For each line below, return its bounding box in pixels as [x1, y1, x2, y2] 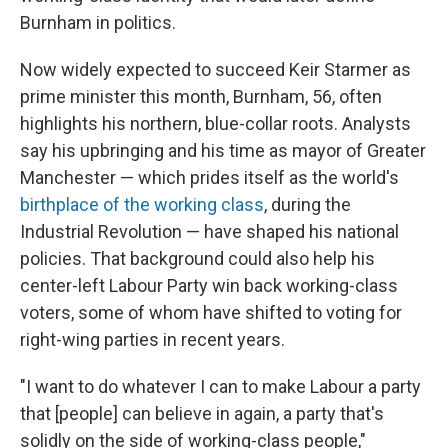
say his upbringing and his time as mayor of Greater [20, 140, 426, 161]
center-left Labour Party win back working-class [20, 275, 398, 296]
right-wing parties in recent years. [20, 329, 285, 350]
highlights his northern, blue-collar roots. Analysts [20, 113, 411, 134]
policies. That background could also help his [20, 248, 375, 269]
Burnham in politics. [20, 12, 176, 33]
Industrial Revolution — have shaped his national [20, 221, 399, 242]
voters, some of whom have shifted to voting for [20, 302, 402, 323]
